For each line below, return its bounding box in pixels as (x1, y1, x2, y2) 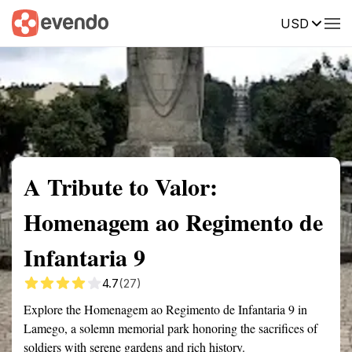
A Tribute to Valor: (24, 169, 218, 203)
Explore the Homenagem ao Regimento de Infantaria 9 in (24, 301, 307, 317)
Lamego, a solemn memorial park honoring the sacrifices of (24, 320, 317, 336)
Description (220, 15, 279, 29)
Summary (12, 15, 59, 29)
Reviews (302, 15, 346, 29)
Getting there (129, 15, 196, 29)
